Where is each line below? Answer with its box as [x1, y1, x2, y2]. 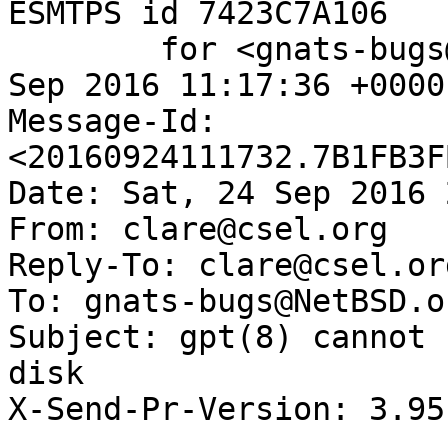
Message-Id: [8, 103, 217, 140]
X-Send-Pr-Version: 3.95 [8, 391, 445, 428]
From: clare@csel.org [8, 211, 388, 248]
